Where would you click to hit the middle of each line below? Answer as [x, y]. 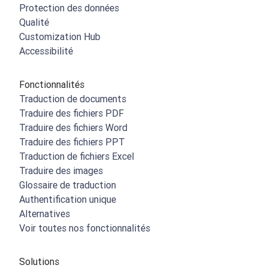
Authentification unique [68, 200]
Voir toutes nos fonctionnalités [85, 228]
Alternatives [45, 214]
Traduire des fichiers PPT [72, 142]
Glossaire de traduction [68, 185]
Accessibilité [46, 51]
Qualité [34, 22]
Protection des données [69, 8]
